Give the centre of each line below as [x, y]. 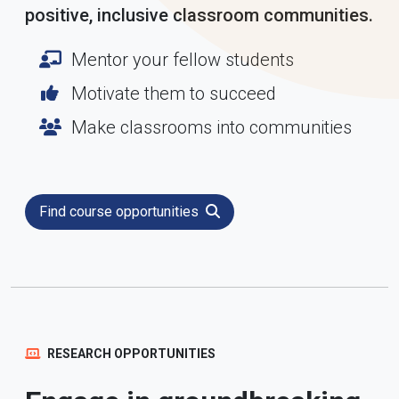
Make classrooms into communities [212, 127]
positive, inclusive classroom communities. [199, 15]
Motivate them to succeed [174, 94]
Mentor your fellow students [183, 60]
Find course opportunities [121, 212]
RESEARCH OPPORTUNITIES [130, 354]
